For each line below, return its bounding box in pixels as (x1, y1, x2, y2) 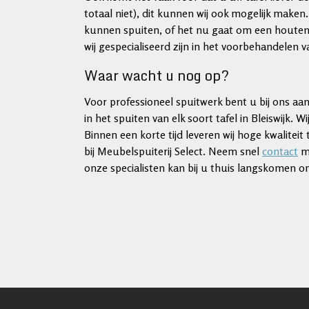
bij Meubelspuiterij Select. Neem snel (84, 144, 262, 158)
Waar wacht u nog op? (84, 64, 229, 87)
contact (262, 144, 298, 158)
